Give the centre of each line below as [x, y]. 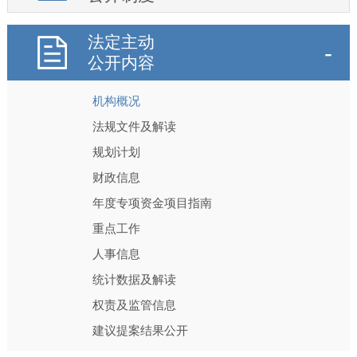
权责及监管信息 [135, 305]
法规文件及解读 [135, 127]
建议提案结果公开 [141, 331]
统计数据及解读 [135, 280]
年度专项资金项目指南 [153, 203]
